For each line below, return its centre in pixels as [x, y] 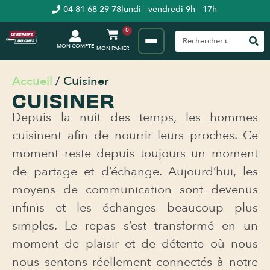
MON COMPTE [76, 46]
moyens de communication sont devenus [135, 190]
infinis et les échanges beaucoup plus [135, 208]
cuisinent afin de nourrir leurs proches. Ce [135, 135]
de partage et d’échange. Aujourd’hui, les [135, 171]
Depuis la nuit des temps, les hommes [135, 117]
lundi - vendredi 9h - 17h [169, 9]
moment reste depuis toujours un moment [135, 153]
